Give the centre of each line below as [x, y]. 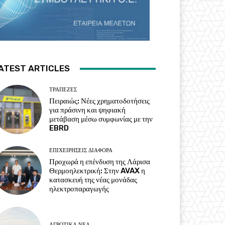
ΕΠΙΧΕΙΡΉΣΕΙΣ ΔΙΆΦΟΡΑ [81, 150]
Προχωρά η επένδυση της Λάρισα [100, 161]
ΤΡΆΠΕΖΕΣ [63, 89]
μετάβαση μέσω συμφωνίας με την [101, 119]
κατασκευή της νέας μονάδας [93, 180]
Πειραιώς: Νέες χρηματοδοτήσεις [100, 101]
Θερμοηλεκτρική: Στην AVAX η [97, 171]
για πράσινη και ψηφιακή [88, 110]
